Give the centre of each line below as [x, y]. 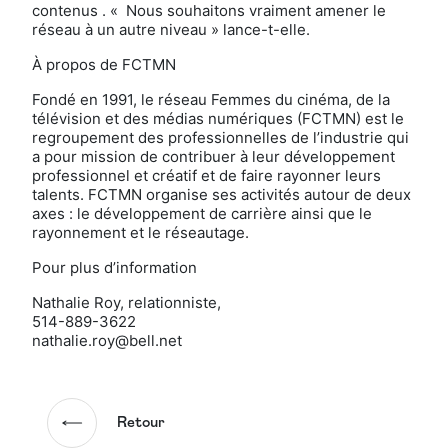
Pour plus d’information [114, 267]
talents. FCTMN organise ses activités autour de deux [221, 194]
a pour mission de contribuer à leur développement [213, 156]
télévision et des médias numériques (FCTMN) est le [218, 118]
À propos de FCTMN [104, 64]
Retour [141, 422]
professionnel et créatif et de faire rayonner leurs [206, 175]
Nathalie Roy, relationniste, [126, 302]
